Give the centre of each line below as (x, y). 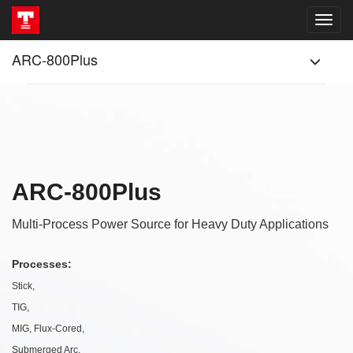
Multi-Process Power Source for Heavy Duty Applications (170, 224)
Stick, (23, 286)
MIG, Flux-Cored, (48, 329)
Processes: (42, 264)
